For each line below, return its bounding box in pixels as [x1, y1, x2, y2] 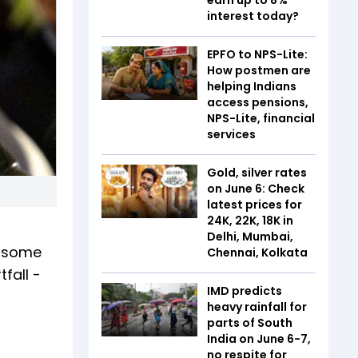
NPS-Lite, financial [207, 109, 315, 126]
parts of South [207, 314, 292, 331]
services [207, 125, 256, 142]
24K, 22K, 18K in [207, 212, 293, 229]
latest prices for [207, 196, 302, 213]
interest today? [207, 7, 299, 24]
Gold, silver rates [207, 164, 307, 181]
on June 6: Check [207, 180, 304, 197]
